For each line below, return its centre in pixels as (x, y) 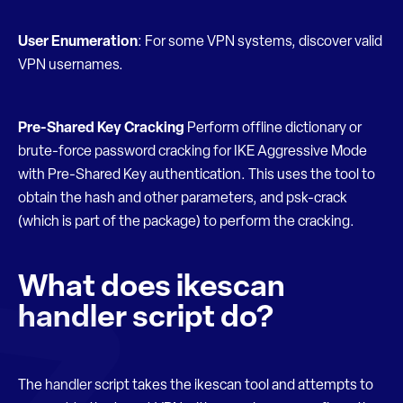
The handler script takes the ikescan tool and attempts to (196, 386)
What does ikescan (152, 288)
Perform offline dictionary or (273, 129)
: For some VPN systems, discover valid (260, 42)
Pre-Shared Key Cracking (101, 129)
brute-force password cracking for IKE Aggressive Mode (193, 152)
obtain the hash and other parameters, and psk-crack (183, 199)
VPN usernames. (71, 66)
